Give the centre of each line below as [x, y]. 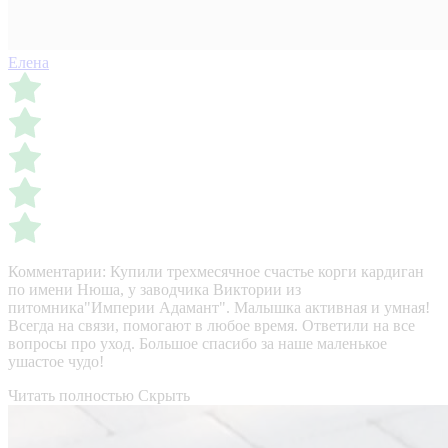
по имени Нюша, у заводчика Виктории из [154, 290]
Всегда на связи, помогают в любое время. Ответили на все [211, 326]
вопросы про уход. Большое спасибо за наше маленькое [197, 344]
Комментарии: [57, 272]
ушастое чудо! [56, 362]
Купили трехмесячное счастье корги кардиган [267, 272]
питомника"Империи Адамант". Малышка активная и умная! [219, 308]
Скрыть [164, 396]
